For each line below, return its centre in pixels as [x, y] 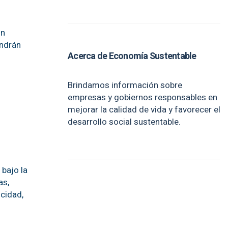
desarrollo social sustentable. [124, 122]
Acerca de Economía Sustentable [132, 56]
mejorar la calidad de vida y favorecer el [144, 110]
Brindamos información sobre [125, 85]
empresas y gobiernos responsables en [142, 97]
